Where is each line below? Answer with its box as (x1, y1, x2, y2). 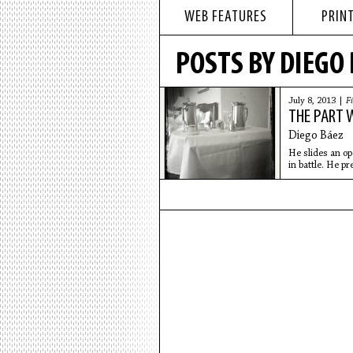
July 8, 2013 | (288, 96, 346, 106)
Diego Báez (288, 130, 344, 142)
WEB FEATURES (184, 9, 267, 25)
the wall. (288, 172, 323, 182)
